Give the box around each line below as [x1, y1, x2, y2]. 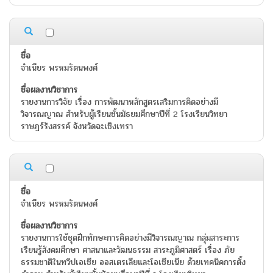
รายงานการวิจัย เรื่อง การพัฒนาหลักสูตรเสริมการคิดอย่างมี [21, 96, 218, 109]
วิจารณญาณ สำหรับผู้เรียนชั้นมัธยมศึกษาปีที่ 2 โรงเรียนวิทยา [21, 108, 227, 121]
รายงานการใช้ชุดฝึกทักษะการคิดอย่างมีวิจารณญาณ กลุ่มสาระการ [21, 232, 239, 245]
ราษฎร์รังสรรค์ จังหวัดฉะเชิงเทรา [21, 120, 133, 133]
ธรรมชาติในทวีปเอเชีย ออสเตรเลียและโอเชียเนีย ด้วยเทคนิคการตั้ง [21, 256, 246, 269]
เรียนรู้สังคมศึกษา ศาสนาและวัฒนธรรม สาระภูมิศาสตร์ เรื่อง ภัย [21, 244, 235, 257]
